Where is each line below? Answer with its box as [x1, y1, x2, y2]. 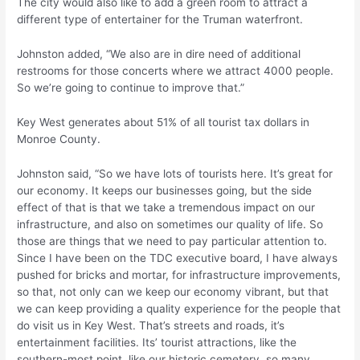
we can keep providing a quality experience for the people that [17, 301, 342, 315]
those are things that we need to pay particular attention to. [17, 234, 328, 247]
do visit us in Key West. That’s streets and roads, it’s [17, 318, 285, 332]
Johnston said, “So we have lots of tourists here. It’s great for [17, 166, 333, 180]
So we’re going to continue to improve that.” [17, 81, 245, 95]
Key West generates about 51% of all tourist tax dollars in [17, 115, 310, 129]
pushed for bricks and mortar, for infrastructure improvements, [17, 268, 342, 281]
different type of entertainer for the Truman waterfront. [17, 13, 304, 27]
